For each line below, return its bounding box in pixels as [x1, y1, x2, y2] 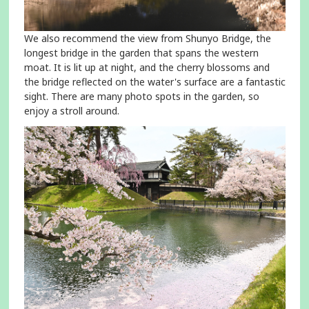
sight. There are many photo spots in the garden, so [23, 90, 259, 103]
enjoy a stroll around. [23, 104, 119, 118]
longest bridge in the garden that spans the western [23, 46, 259, 60]
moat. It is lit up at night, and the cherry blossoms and [23, 61, 270, 74]
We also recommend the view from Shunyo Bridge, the [23, 32, 271, 46]
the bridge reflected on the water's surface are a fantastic [23, 75, 286, 89]
